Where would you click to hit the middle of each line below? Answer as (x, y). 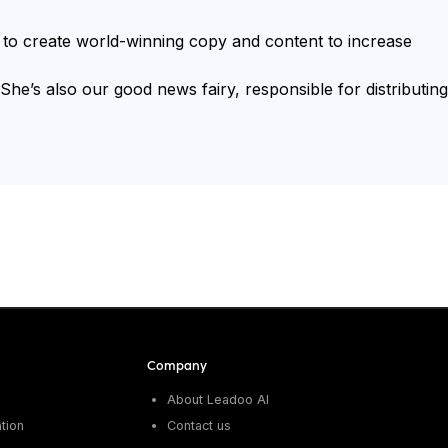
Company (177, 365)
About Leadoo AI (218, 399)
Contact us (199, 425)
